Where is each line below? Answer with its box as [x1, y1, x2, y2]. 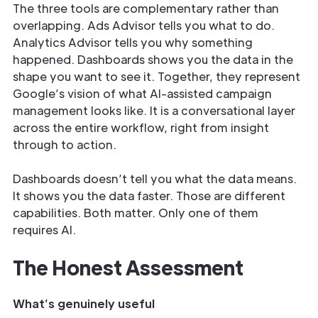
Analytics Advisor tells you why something [13, 35, 253, 50]
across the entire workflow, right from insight [13, 120, 269, 135]
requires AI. [13, 222, 76, 237]
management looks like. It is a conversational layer [13, 103, 295, 118]
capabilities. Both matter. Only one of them [13, 205, 258, 220]
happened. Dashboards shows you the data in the [13, 52, 293, 67]
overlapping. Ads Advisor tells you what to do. [13, 18, 275, 33]
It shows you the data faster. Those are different [13, 188, 285, 203]
